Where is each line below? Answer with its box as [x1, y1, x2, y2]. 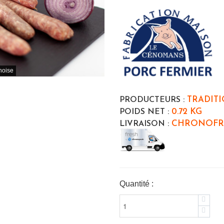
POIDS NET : [119, 108, 169, 116]
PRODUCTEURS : [119, 96, 184, 104]
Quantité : [119, 179, 153, 188]
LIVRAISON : [119, 120, 169, 128]
